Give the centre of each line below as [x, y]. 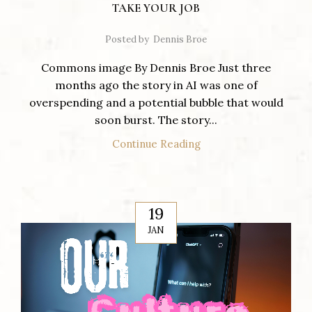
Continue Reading [156, 144]
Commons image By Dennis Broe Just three [156, 68]
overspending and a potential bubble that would [156, 103]
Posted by [127, 40]
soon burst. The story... [156, 120]
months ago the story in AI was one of [156, 85]
